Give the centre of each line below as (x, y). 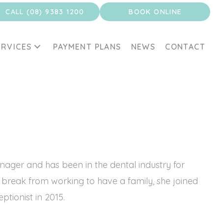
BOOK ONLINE (155, 12)
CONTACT (185, 46)
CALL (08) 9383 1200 (45, 12)
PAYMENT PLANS (87, 46)
